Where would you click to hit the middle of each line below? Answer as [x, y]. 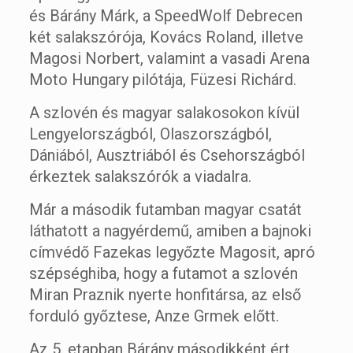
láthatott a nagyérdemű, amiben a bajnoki [170, 231]
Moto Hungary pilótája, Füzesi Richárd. [162, 80]
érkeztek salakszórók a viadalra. [140, 177]
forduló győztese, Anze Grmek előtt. [154, 316]
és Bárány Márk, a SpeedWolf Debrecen [165, 16]
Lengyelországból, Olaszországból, [150, 134]
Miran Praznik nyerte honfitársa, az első [165, 295]
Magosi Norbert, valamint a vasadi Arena [169, 59]
